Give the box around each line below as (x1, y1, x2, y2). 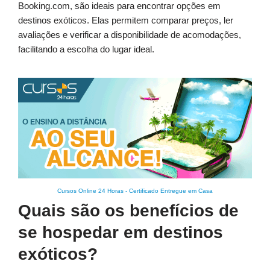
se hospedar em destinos (18, 223, 223, 242)
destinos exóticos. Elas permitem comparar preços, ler (18, 15, 233, 26)
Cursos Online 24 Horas (57, 187, 124, 195)
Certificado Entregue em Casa (129, 187, 213, 195)
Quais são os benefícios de (18, 201, 239, 221)
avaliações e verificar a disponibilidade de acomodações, (18, 30, 241, 40)
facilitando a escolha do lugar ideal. (18, 44, 154, 55)
